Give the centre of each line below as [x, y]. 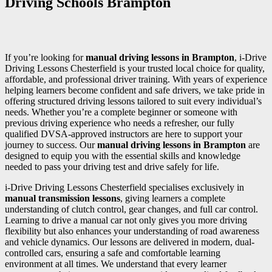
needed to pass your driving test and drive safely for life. [112, 167]
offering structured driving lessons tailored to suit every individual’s [133, 101]
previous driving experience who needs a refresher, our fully [120, 123]
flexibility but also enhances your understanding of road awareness [132, 231]
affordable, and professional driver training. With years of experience [136, 80]
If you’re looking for [45, 58]
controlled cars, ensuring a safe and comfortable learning [113, 253]
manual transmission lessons [63, 199]
